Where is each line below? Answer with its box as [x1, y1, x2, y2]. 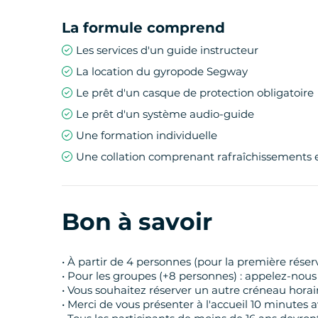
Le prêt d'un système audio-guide [76, 106, 254, 121]
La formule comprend [62, 18, 225, 36]
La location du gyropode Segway [76, 64, 248, 78]
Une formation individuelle [76, 128, 217, 142]
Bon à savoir [62, 207, 212, 236]
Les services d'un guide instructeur [76, 43, 258, 57]
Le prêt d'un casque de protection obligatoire [76, 85, 314, 99]
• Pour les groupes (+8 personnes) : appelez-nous [62, 268, 317, 283]
